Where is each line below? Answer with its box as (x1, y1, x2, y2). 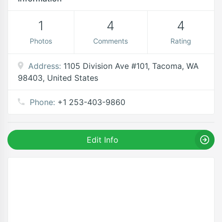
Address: (28, 61, 61, 71)
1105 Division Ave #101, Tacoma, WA (63, 61, 199, 71)
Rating (170, 37, 192, 45)
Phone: (30, 97, 55, 107)
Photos (29, 37, 52, 45)
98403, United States (18, 73, 98, 83)
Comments (93, 37, 128, 45)
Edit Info (86, 135, 118, 145)
